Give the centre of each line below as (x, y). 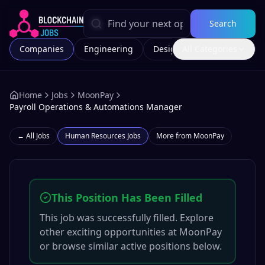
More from (175, 136)
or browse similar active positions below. (131, 246)
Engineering (109, 49)
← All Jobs (33, 136)
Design (167, 49)
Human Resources (95, 136)
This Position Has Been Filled (127, 198)
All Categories (210, 49)
